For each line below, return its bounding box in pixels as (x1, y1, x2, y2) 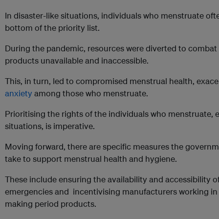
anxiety (5, 88, 32, 99)
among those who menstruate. (32, 88, 148, 99)
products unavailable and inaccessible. (5, 55, 149, 66)
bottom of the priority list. (5, 22, 100, 33)
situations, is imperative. (5, 121, 95, 131)
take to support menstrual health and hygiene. (5, 153, 177, 164)
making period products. (5, 198, 96, 209)
